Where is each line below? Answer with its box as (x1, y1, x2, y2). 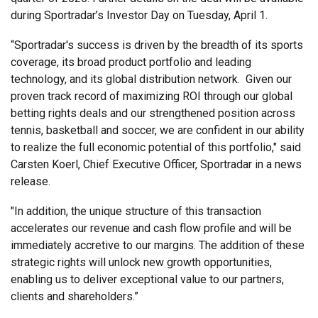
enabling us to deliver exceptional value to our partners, (11, 273, 284, 287)
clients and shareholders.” (11, 290, 138, 304)
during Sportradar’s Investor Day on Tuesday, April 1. (11, 9, 268, 23)
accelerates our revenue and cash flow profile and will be (11, 221, 292, 236)
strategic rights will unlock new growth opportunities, (11, 256, 272, 270)
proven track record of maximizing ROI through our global (11, 89, 292, 104)
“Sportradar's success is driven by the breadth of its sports (11, 38, 303, 53)
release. (11, 175, 50, 189)
